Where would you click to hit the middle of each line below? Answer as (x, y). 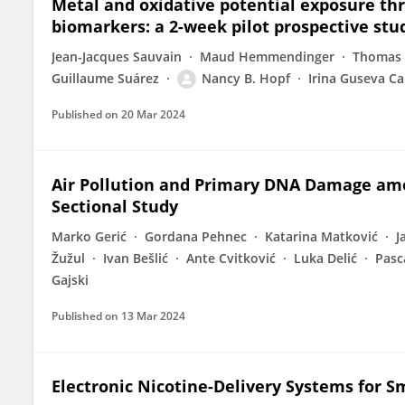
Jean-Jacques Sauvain (117, 57)
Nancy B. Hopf (246, 78)
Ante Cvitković (231, 258)
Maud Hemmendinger (267, 57)
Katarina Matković (321, 236)
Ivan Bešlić (136, 258)
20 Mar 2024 (153, 114)
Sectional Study (115, 206)
